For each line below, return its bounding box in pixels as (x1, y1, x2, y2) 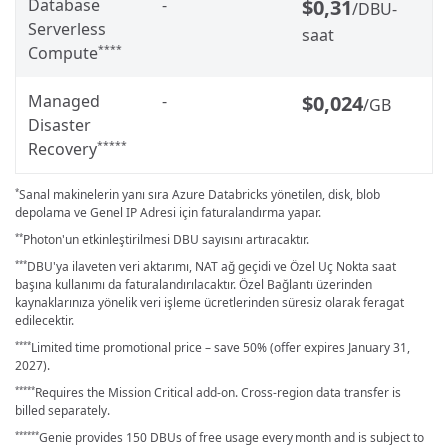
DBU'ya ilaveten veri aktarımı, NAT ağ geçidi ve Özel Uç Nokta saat (27, 257, 396, 275)
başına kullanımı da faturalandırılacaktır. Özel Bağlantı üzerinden (15, 275, 372, 293)
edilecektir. (15, 311, 74, 329)
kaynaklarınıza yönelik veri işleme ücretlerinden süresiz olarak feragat (15, 293, 404, 311)
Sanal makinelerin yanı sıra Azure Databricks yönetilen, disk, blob (19, 185, 380, 203)
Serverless (28, 17, 106, 40)
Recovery (28, 137, 97, 160)
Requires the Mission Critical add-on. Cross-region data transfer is (35, 383, 401, 401)
